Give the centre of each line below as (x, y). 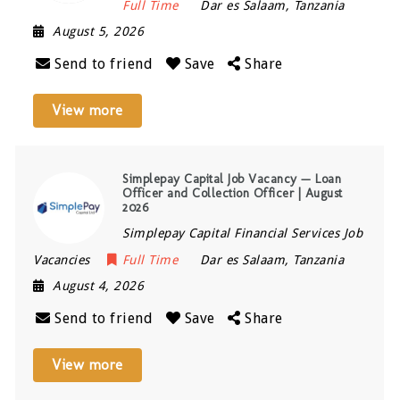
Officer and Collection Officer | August (233, 193)
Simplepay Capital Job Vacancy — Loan (232, 179)
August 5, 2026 (99, 31)
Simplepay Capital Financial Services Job (243, 233)
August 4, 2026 (99, 285)
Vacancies (62, 259)
